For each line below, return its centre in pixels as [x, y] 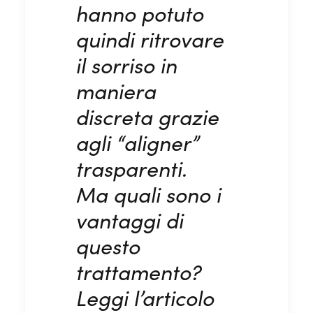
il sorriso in [126, 65]
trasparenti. [131, 168]
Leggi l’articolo [145, 297]
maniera [116, 90]
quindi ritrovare [150, 39]
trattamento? [138, 271]
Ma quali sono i [148, 194]
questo [108, 246]
